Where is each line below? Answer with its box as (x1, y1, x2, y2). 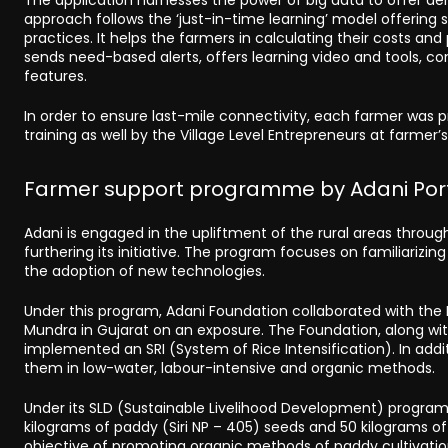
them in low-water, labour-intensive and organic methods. (24, 357, 435, 378)
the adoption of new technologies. (24, 260, 265, 281)
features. (24, 65, 87, 86)
